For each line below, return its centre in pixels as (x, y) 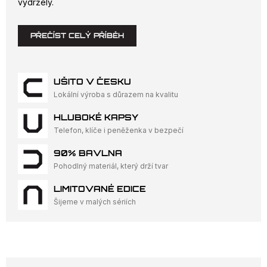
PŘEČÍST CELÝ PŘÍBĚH (77, 36)
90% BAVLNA (88, 153)
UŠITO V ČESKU (92, 82)
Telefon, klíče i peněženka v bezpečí (119, 131)
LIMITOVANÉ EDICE (100, 189)
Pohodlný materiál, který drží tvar (111, 166)
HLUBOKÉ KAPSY (96, 117)
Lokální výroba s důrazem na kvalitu (116, 95)
